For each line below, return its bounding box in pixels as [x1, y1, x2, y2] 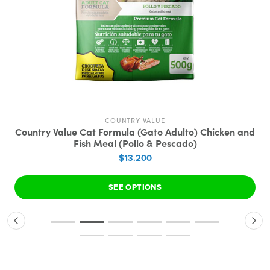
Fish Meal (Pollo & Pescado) [73, 136, 197, 150]
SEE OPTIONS [108, 181, 162, 193]
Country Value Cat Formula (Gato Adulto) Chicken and [15, 125, 255, 139]
